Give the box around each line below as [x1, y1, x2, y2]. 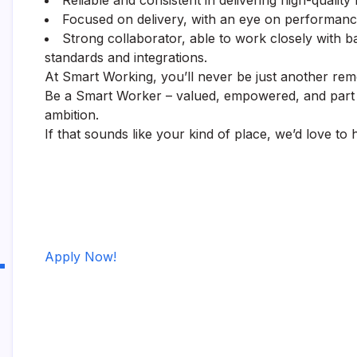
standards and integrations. [45, 49, 207, 65]
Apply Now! [45, 249, 116, 265]
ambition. [45, 107, 99, 123]
